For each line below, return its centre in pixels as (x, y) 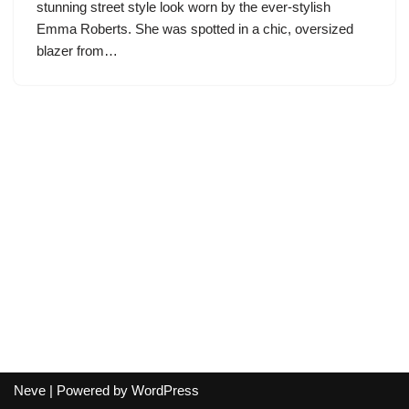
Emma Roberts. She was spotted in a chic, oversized (195, 29)
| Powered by (89, 390)
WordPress (165, 390)
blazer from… (79, 51)
